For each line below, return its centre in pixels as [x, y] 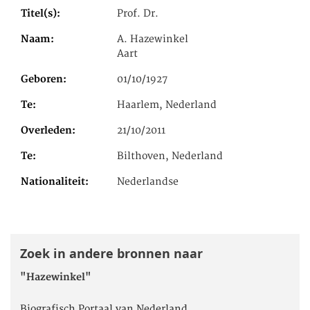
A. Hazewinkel [153, 39]
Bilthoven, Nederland [170, 156]
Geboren [42, 79]
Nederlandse [148, 182]
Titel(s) [39, 13]
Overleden [46, 130]
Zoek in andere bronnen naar [111, 253]
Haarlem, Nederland [167, 105]
